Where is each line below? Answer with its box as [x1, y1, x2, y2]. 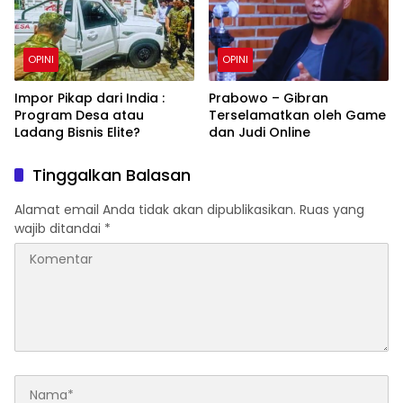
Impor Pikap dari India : [14, 89, 165, 108]
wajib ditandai [14, 219, 104, 238]
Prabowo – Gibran [209, 89, 328, 108]
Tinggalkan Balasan [32, 164, 191, 187]
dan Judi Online [209, 123, 310, 142]
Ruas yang [300, 201, 364, 219]
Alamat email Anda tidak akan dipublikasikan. [14, 201, 296, 219]
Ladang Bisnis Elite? [14, 123, 140, 142]
